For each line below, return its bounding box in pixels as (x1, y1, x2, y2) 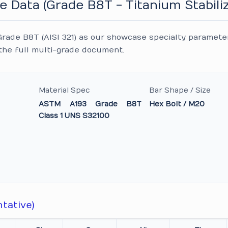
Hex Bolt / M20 (149, 100, 205, 108)
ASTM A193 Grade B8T (39, 100, 141, 108)
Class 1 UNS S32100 (39, 111, 110, 120)
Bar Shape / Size (149, 86, 211, 95)
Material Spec (39, 86, 91, 95)
